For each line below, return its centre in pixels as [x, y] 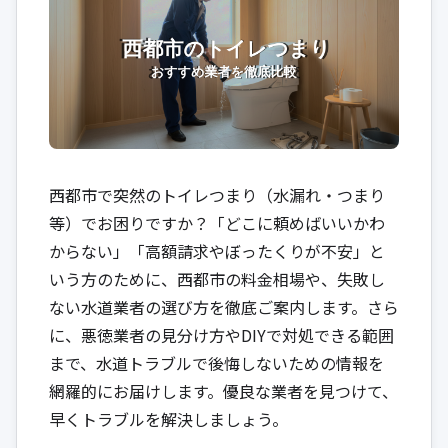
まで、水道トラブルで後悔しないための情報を [216, 362]
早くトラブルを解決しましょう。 [168, 418]
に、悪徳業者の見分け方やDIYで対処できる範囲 [221, 334]
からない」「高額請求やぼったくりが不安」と [217, 250]
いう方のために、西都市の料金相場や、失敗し [217, 278]
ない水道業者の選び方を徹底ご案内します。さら [224, 306]
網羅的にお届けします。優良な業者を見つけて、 [223, 390]
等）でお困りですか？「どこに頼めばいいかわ [217, 222]
